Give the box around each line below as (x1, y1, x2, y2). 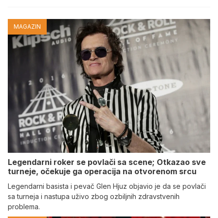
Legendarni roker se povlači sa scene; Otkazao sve (8, 157, 206, 167)
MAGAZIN (14, 22, 41, 30)
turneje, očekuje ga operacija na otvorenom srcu (8, 166, 197, 176)
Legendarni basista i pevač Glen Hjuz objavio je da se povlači (8, 182, 206, 190)
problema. (8, 202, 40, 211)
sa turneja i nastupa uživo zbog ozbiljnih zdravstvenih (8, 192, 180, 200)
